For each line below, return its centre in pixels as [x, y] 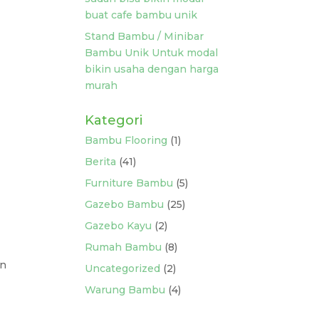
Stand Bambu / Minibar [145, 36]
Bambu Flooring [126, 140]
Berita [101, 162]
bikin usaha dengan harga [152, 69]
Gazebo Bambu [125, 204]
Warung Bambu [125, 290]
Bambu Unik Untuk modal [152, 53]
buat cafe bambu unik [141, 15]
